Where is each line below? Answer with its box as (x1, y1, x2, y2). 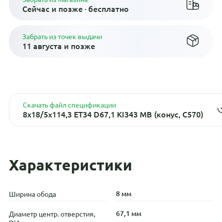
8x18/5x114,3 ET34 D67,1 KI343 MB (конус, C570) (22, 108, 203, 119)
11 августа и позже (22, 40, 95, 51)
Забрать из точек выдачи (22, 31, 102, 41)
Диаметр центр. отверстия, (8, 209, 95, 218)
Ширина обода (8, 189, 56, 198)
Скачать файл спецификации (22, 100, 116, 109)
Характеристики (8, 155, 132, 174)
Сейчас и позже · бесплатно (22, 2, 129, 14)
